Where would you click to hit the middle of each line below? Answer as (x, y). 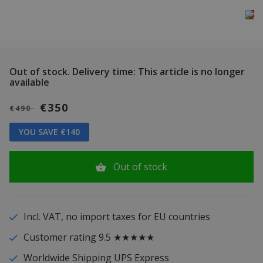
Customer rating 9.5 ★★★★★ (89, 237)
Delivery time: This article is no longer (157, 72)
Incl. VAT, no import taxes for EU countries (117, 217)
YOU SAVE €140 (49, 132)
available (29, 82)
